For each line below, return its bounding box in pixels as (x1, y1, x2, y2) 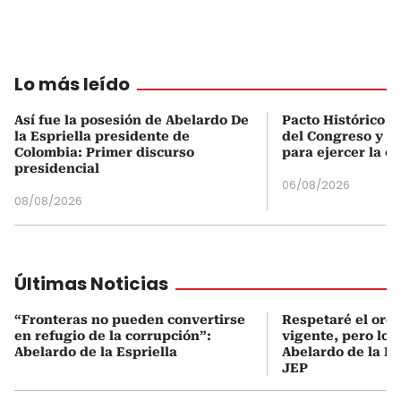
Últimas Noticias (14, 270, 168, 296)
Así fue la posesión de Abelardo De (14, 112, 249, 127)
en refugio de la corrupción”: (14, 328, 211, 343)
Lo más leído (14, 71, 130, 97)
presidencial (14, 160, 99, 175)
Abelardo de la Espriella (14, 344, 177, 359)
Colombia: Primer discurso (14, 144, 194, 159)
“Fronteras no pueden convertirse (14, 311, 245, 327)
